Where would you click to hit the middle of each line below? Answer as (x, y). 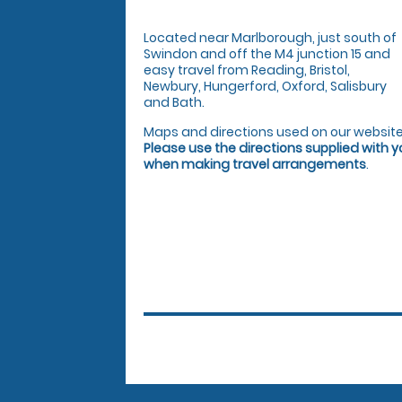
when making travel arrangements (255, 164)
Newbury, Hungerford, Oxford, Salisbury (265, 86)
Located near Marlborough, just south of (270, 37)
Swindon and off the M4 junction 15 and (267, 53)
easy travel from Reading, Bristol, (247, 70)
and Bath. (174, 102)
